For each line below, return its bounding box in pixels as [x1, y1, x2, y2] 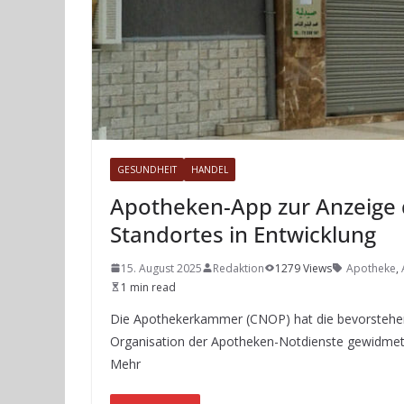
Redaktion [213, 260, 264, 276]
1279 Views [275, 260, 332, 276]
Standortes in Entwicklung [110, 218, 376, 249]
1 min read [121, 279, 176, 295]
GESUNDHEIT [117, 162, 177, 176]
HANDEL [191, 162, 228, 176]
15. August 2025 [121, 260, 202, 276]
